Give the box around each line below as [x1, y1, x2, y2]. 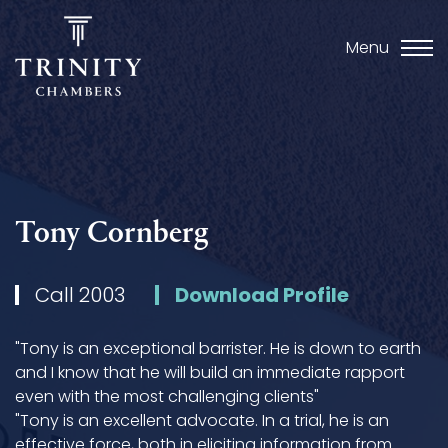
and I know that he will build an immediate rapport [15, 360, 405, 384]
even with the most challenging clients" [15, 384, 319, 408]
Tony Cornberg [15, 218, 208, 251]
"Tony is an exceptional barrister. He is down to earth [15, 336, 421, 360]
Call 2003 [35, 280, 125, 309]
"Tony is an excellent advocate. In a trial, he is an [15, 408, 389, 432]
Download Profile [175, 280, 349, 309]
